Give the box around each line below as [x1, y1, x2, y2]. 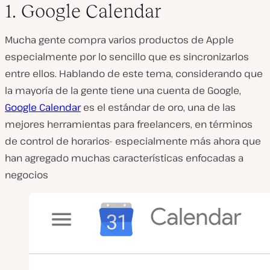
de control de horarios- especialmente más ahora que [5, 134, 261, 148]
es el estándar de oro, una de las [81, 100, 236, 114]
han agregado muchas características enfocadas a [5, 151, 243, 165]
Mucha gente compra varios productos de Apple [5, 33, 234, 46]
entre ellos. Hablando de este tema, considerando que [5, 66, 263, 80]
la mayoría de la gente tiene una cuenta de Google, [5, 83, 241, 97]
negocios [5, 168, 48, 181]
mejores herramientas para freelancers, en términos [5, 117, 253, 131]
